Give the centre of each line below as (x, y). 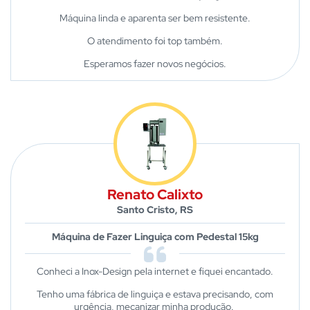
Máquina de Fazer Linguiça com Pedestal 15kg (155, 237)
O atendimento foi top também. (155, 41)
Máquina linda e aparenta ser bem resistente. (155, 18)
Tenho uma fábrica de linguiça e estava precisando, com (155, 294)
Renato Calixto (155, 194)
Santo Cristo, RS (155, 210)
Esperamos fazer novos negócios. (155, 64)
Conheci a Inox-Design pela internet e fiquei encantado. (155, 271)
